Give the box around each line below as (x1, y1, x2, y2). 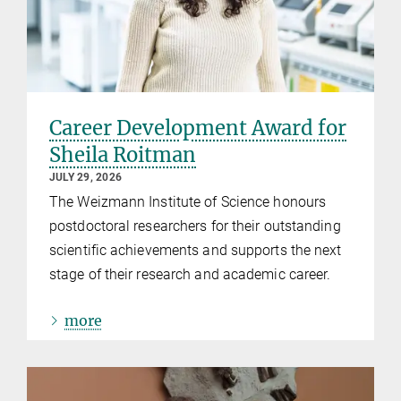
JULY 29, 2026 (49, 170, 123, 183)
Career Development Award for (49, 115, 346, 141)
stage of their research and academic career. (49, 265, 331, 283)
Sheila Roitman (49, 141, 196, 167)
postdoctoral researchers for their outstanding (49, 217, 341, 235)
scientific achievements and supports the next (49, 241, 342, 259)
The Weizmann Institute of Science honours (49, 192, 327, 210)
